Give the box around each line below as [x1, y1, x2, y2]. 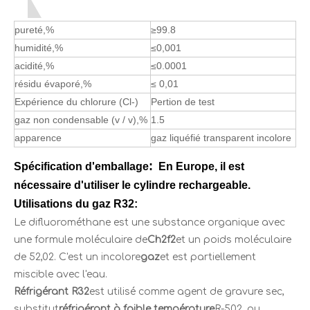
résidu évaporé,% [15, 78, 91, 90]
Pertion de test [151, 96, 215, 108]
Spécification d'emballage [14, 161, 149, 173]
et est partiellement [160, 252, 256, 263]
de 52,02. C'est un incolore [14, 252, 140, 263]
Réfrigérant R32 [14, 286, 89, 298]
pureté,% [15, 24, 54, 36]
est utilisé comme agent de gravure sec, [89, 286, 284, 298]
